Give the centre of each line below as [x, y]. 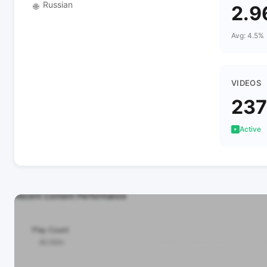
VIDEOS [246, 83]
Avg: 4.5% [248, 35]
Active [250, 129]
